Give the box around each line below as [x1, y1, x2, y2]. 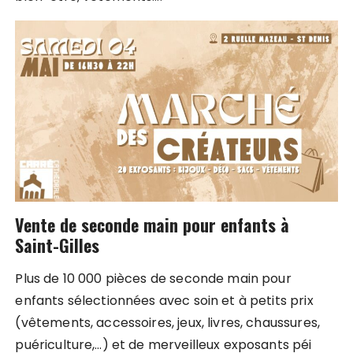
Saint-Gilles [15, 232, 100, 258]
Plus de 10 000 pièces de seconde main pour [15, 269, 292, 288]
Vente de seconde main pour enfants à [15, 212, 290, 238]
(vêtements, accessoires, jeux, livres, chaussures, [15, 313, 320, 332]
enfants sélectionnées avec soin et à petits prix [15, 291, 314, 310]
